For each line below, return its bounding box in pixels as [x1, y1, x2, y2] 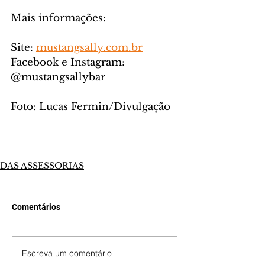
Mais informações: [11, 12, 106, 25]
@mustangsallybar [11, 71, 105, 84]
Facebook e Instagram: [11, 56, 128, 69]
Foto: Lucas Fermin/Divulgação [11, 101, 173, 114]
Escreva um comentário [22, 247, 112, 258]
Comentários [12, 202, 60, 212]
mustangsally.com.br [36, 41, 143, 54]
